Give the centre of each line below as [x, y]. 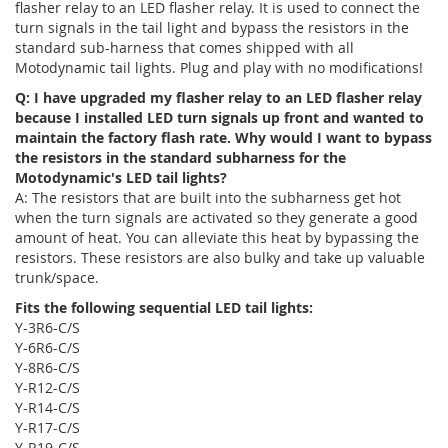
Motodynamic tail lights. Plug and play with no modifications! [221, 67]
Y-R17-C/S [47, 427]
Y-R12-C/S [47, 387]
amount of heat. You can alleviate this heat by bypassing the [217, 237]
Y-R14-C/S [47, 407]
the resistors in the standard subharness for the [180, 157]
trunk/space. [57, 277]
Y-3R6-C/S [47, 327]
